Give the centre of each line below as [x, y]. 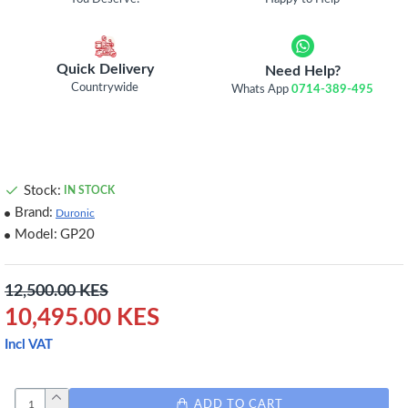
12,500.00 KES [56, 291]
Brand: [34, 213]
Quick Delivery [105, 69]
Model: [36, 235]
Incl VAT [29, 345]
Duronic [75, 213]
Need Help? [302, 71]
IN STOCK [89, 190]
